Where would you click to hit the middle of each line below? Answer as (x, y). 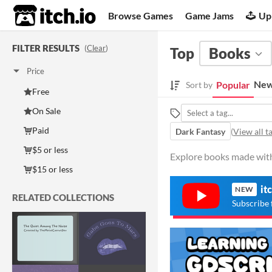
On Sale (46, 111)
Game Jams (210, 15)
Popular (233, 85)
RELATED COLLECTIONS (63, 197)
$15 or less (53, 169)
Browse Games (141, 15)
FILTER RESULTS (46, 48)
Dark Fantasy (200, 131)
